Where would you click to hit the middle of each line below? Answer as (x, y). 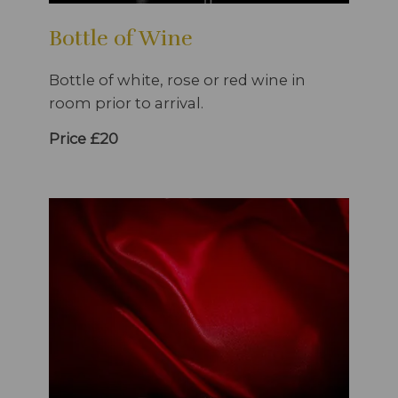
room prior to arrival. (126, 103)
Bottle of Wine (121, 38)
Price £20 (84, 138)
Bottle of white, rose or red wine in (177, 80)
